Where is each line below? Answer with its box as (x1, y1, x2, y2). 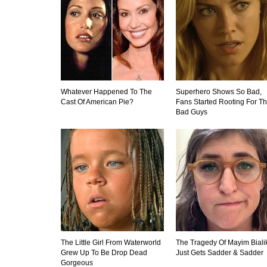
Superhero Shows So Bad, (175, 87, 262, 96)
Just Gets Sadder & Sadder (175, 249, 263, 257)
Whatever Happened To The (61, 87, 152, 96)
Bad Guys (175, 107, 207, 116)
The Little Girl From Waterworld (61, 238, 161, 247)
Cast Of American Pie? (61, 97, 133, 106)
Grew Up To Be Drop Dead (61, 249, 147, 257)
